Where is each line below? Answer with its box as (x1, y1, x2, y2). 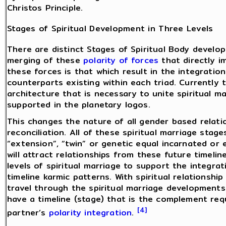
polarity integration (48, 206, 132, 219)
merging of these (7, 54, 83, 67)
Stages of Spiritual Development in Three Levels (7, 22, 213, 35)
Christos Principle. (7, 1, 83, 14)
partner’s (7, 206, 49, 219)
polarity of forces (83, 54, 159, 67)
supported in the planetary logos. (7, 98, 150, 111)
